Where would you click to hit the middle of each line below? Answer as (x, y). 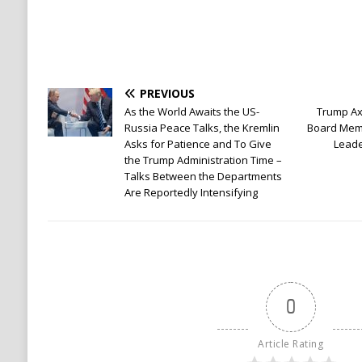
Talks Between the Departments (203, 177)
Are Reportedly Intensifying (191, 193)
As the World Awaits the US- (192, 112)
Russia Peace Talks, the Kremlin (202, 128)
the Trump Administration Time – (203, 160)
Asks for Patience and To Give (198, 144)
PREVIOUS (167, 94)
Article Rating (291, 344)
